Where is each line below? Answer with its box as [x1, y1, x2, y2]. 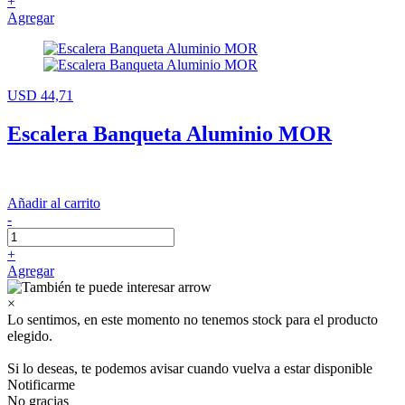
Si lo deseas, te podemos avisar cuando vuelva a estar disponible [7, 360, 372, 376]
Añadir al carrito [7, 194, 100, 211]
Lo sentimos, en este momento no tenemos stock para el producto [7, 311, 378, 327]
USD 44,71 [7, 88, 73, 104]
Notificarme [7, 376, 75, 392]
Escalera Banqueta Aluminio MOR [7, 122, 332, 146]
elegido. [7, 327, 52, 344]
